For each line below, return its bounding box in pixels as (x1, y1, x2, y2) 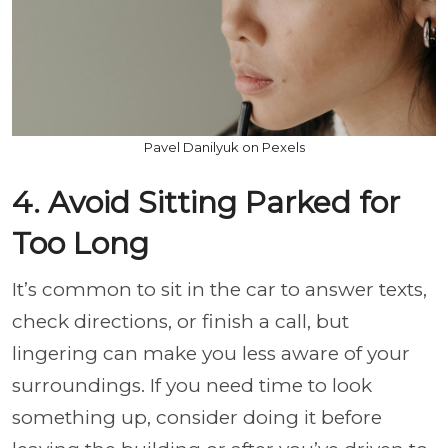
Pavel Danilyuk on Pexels (143, 139, 305, 155)
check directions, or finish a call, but (12, 310, 349, 333)
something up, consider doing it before (12, 406, 382, 429)
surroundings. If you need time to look (12, 374, 372, 397)
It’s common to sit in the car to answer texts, (12, 278, 427, 301)
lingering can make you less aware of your (12, 342, 410, 365)
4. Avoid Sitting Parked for (12, 184, 400, 221)
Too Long (12, 225, 149, 262)
